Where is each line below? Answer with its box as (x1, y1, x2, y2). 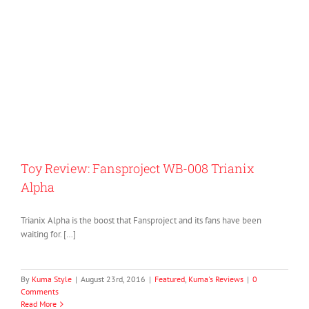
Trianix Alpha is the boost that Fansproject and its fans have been (21, 215, 261, 226)
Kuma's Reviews (188, 274, 243, 284)
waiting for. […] (21, 228, 76, 240)
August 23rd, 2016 (81, 274, 146, 284)
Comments (21, 286, 59, 297)
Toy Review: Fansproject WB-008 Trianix (21, 160, 255, 177)
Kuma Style (32, 274, 72, 284)
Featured (154, 274, 185, 284)
